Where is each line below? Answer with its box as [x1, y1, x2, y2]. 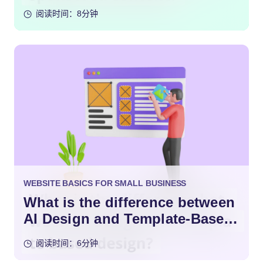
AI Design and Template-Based [23, 211, 233, 227]
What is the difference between [23, 194, 235, 211]
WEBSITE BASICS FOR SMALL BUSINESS [23, 178, 187, 188]
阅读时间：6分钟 [36, 238, 98, 248]
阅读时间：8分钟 [36, 9, 98, 19]
